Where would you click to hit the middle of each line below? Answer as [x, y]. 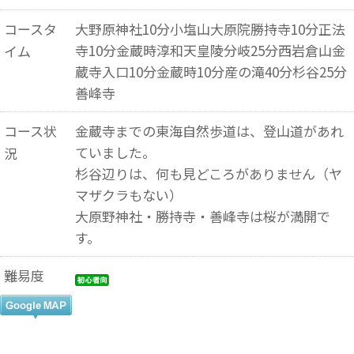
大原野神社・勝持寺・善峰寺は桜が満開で [202, 216]
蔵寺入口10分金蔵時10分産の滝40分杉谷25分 [211, 72]
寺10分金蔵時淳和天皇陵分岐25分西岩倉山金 [210, 50]
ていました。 [115, 152]
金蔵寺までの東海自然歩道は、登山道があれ [209, 131]
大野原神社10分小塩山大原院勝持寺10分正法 [210, 29]
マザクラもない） [128, 195]
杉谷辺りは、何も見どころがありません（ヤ [208, 173]
